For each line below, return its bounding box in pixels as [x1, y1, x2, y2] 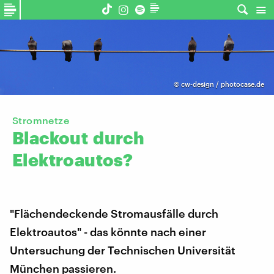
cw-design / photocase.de [180, 80, 264, 89]
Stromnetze [12, 114, 69, 127]
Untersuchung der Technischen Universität [10, 243, 235, 257]
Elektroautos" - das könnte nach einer [10, 225, 206, 239]
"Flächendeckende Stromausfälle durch [10, 207, 218, 221]
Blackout [12, 128, 89, 148]
